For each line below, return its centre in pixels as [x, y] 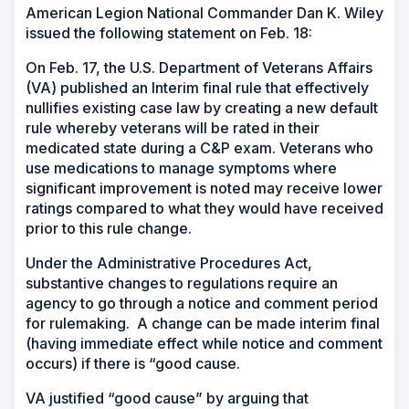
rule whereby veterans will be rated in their [173, 128]
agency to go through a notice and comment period [202, 304]
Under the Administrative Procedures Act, [169, 263]
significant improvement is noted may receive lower [204, 189]
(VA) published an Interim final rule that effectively [197, 88]
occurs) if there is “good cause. [133, 364]
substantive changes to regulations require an [182, 283]
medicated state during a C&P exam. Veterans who [199, 148]
